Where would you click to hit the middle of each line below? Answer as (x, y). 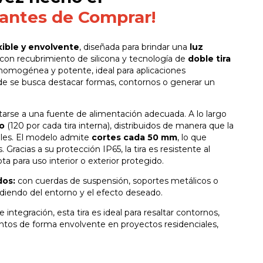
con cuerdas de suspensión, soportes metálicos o (117, 181)
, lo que (192, 137)
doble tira (209, 58)
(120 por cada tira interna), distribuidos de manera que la (119, 125)
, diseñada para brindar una (134, 47)
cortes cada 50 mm (134, 137)
